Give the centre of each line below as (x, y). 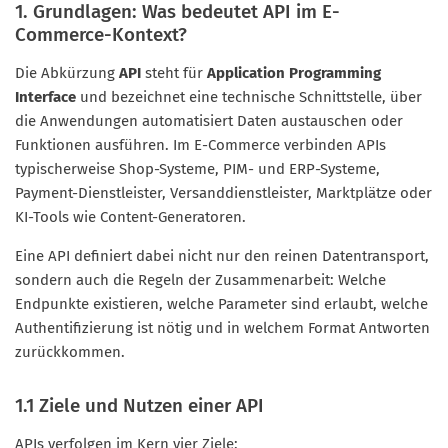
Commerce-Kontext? (101, 34)
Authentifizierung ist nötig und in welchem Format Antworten (222, 327)
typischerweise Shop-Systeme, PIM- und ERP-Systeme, (197, 168)
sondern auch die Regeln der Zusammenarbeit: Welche (200, 279)
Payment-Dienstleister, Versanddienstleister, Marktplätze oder (223, 192)
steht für (174, 72)
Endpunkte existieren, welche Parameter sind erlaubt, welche (221, 303)
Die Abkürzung (67, 72)
